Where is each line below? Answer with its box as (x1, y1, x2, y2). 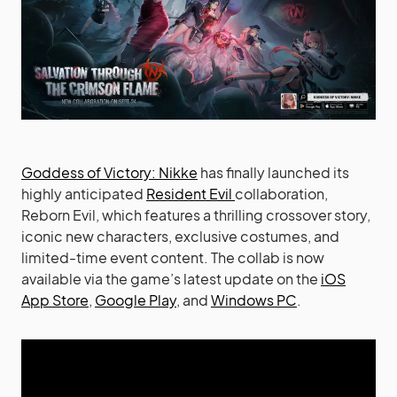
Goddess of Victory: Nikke (21, 162, 198, 182)
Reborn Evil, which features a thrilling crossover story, (21, 205, 370, 224)
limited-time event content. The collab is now (21, 247, 324, 267)
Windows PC (211, 290, 297, 309)
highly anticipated (21, 183, 146, 203)
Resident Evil (146, 183, 235, 203)
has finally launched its (198, 162, 349, 182)
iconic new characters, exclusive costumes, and (21, 226, 339, 245)
